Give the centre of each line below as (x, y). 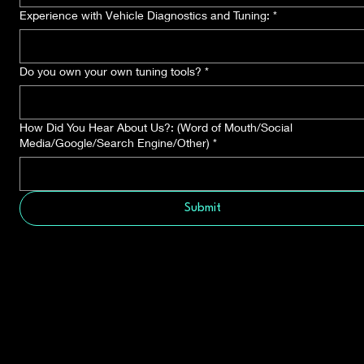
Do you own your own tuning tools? (110, 71)
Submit (203, 208)
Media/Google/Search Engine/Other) (115, 143)
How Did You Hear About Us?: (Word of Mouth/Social (156, 127)
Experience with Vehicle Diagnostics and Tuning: (145, 15)
